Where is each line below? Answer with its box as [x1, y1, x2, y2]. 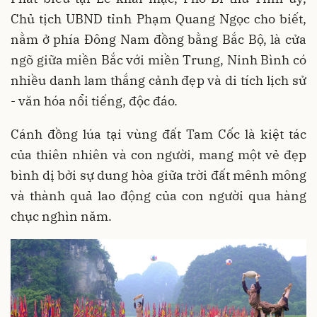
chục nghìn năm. [11, 208, 112, 225]
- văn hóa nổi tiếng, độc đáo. [11, 93, 178, 110]
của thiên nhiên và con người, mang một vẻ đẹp [11, 146, 306, 163]
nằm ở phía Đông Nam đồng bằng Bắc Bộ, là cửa [11, 31, 306, 48]
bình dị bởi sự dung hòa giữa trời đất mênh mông [11, 167, 306, 184]
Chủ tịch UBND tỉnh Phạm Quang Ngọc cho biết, [11, 11, 306, 28]
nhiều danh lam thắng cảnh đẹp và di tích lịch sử [11, 72, 306, 89]
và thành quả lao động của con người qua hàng [11, 188, 306, 204]
